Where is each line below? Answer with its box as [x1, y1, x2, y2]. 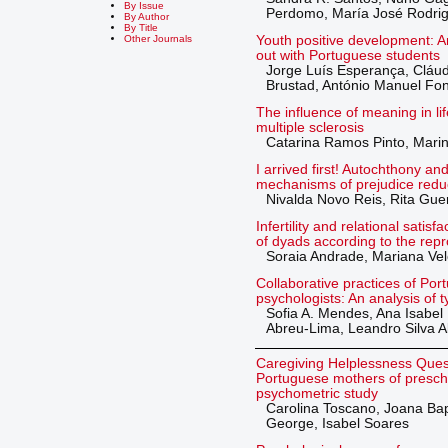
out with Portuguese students [255, 47, 440, 63]
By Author [124, 10, 169, 22]
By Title [124, 21, 158, 33]
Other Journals [124, 32, 192, 44]
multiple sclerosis [255, 119, 364, 135]
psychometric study [255, 386, 378, 402]
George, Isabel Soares [265, 416, 409, 432]
